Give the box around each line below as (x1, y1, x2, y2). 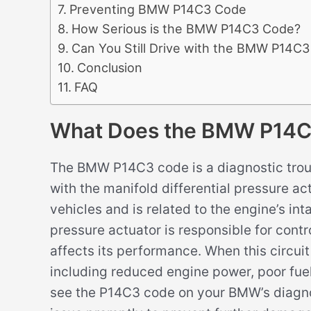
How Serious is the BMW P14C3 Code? (71, 21, 301, 36)
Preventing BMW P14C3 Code (69, 1, 246, 17)
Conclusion (76, 60, 142, 75)
